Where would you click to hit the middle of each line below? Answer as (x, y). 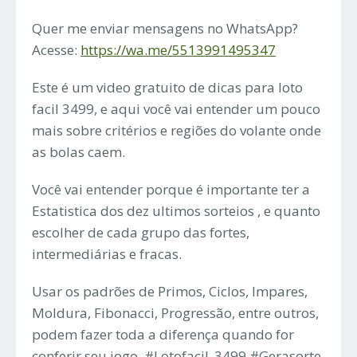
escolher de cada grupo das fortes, (141, 232)
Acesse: (56, 49)
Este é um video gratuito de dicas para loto (167, 87)
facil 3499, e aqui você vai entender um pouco (176, 108)
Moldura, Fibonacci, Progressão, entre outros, (175, 312)
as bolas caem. (78, 151)
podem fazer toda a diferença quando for (163, 334)
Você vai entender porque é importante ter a (171, 189)
